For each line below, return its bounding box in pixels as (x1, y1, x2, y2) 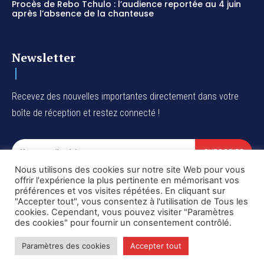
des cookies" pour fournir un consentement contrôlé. (15, 217, 232, 228)
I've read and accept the (26, 174, 100, 183)
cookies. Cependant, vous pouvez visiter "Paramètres (15, 207, 234, 217)
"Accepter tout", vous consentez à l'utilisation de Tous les (15, 196, 248, 207)
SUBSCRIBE (204, 147, 243, 157)
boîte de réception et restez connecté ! (12, 107, 160, 119)
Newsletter (12, 49, 75, 66)
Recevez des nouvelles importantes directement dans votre (12, 91, 239, 103)
